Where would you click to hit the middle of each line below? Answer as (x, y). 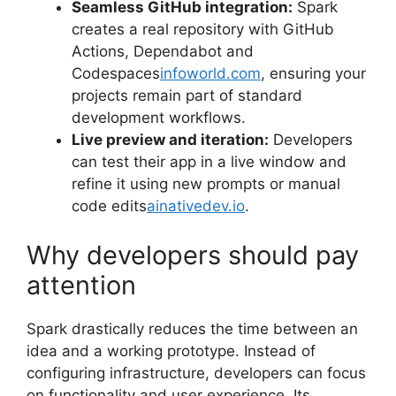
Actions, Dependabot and (163, 52)
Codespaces (116, 74)
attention (81, 285)
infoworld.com (210, 74)
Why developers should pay (193, 255)
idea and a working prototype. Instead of (171, 350)
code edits (109, 206)
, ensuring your (313, 74)
